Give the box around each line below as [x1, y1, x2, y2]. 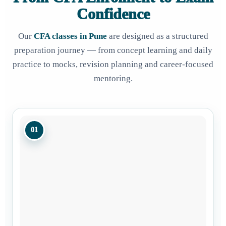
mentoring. [93, 73, 133, 83]
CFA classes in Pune [33, 31, 107, 41]
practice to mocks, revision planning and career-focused [13, 59, 213, 69]
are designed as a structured [106, 31, 208, 41]
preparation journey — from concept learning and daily [14, 45, 212, 55]
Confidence [76, 5, 150, 22]
